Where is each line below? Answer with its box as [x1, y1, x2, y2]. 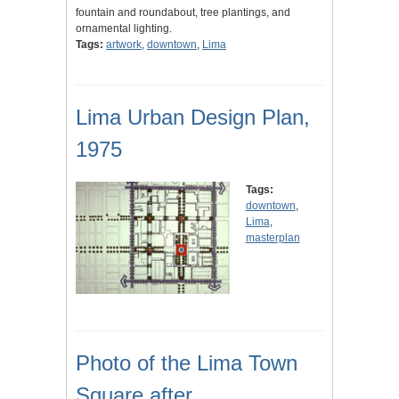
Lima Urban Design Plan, [76, 105, 310, 130]
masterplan [245, 232, 300, 245]
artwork [106, 38, 142, 52]
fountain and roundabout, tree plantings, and [76, 6, 290, 20]
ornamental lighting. [76, 22, 172, 36]
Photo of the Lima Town [76, 351, 297, 376]
